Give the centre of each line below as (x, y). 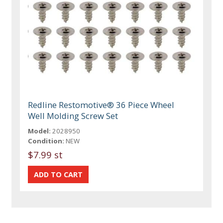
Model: (40, 131)
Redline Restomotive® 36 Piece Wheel (101, 105)
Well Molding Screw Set (73, 115)
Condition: (46, 141)
